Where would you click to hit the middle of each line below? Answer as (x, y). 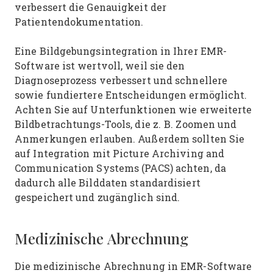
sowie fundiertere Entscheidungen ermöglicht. (131, 95)
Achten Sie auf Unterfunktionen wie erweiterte (133, 109)
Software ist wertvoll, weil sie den (100, 66)
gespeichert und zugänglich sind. (99, 197)
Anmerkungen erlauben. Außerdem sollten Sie (130, 139)
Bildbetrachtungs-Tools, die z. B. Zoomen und (126, 124)
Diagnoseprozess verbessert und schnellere (121, 80)
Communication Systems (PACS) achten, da (120, 168)
